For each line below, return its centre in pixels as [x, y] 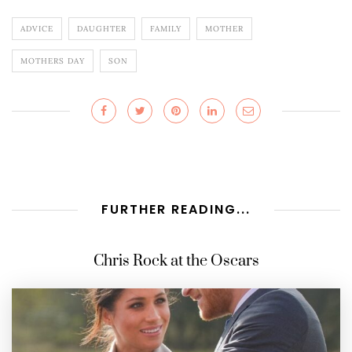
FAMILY [166, 29]
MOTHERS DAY [53, 61]
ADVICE [37, 29]
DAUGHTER [102, 29]
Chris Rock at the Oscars [176, 262]
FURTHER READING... [176, 210]
